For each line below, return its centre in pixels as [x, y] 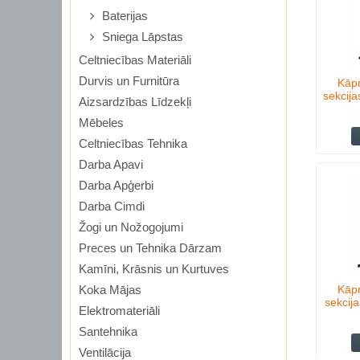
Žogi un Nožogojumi [131, 227]
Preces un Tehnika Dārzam [150, 248]
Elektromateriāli [119, 311]
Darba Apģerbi [116, 185]
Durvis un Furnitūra [129, 81]
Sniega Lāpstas [143, 37]
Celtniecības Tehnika [133, 143]
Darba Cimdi [112, 206]
